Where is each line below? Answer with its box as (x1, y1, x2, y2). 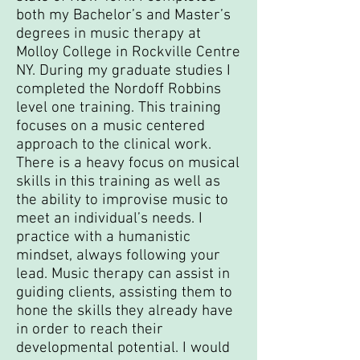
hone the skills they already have (16, 302, 233, 321)
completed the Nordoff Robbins (16, 80, 221, 99)
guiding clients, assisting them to (16, 284, 232, 302)
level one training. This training (16, 99, 221, 117)
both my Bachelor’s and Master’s (16, 6, 231, 25)
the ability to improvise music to (16, 191, 228, 210)
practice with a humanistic (16, 228, 190, 247)
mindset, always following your (16, 247, 220, 265)
